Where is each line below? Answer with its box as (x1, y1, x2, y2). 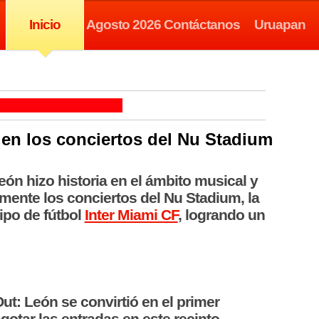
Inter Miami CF (84, 206, 178, 223)
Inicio (29, 17, 61, 32)
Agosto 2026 (85, 17, 161, 32)
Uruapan (254, 17, 305, 32)
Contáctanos (163, 17, 240, 32)
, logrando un (177, 206, 265, 223)
